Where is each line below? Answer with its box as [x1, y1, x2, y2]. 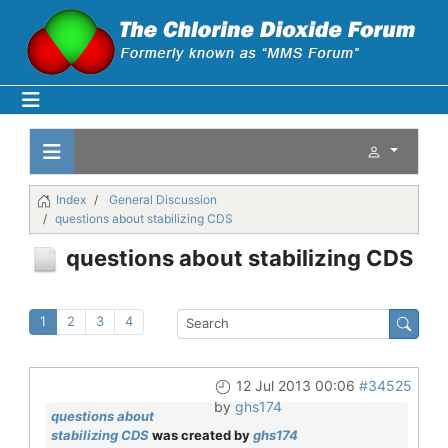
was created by [148, 426, 253, 443]
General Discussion [109, 192, 217, 207]
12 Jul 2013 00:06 [235, 376, 355, 394]
